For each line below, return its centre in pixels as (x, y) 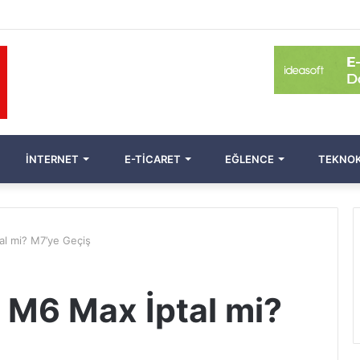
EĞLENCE (248, 160)
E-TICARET (151, 160)
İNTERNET (51, 160)
